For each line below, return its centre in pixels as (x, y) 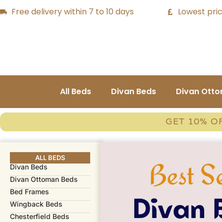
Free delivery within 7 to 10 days (72, 12)
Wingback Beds (36, 204)
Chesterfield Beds (40, 216)
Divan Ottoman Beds (44, 179)
